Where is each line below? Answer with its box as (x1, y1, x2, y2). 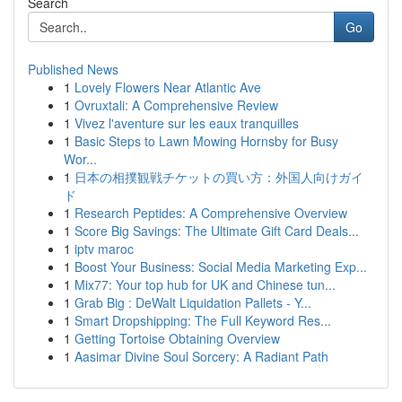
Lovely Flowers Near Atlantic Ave (74, 78, 261, 96)
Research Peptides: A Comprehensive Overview (74, 204, 347, 222)
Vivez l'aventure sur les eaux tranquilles (74, 114, 299, 132)
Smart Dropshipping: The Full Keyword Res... (74, 311, 331, 329)
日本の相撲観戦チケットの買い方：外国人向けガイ (74, 168, 363, 186)
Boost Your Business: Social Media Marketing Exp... (74, 258, 367, 275)
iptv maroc (74, 240, 134, 258)
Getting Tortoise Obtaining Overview (74, 329, 280, 347)
